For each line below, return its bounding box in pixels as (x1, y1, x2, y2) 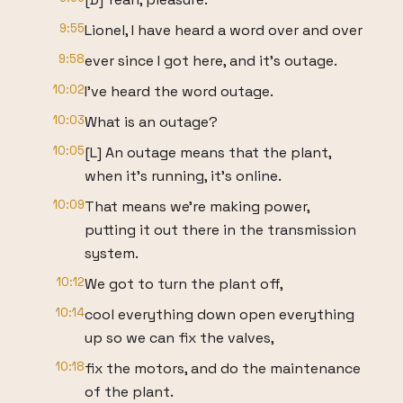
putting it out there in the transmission (85, 220, 356, 239)
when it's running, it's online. (85, 166, 282, 185)
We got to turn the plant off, (85, 274, 283, 293)
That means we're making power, (85, 197, 309, 216)
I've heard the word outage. (85, 82, 273, 101)
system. (85, 244, 139, 263)
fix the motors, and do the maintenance (85, 359, 361, 378)
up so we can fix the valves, (85, 328, 274, 347)
